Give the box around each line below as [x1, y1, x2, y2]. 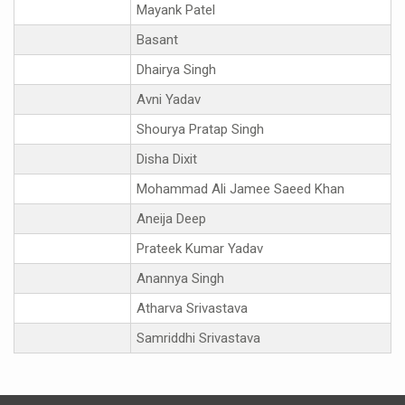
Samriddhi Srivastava [137, 329, 260, 346]
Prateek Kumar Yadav [137, 240, 263, 257]
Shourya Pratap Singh [137, 120, 264, 137]
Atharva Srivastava [137, 299, 248, 316]
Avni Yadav [137, 90, 201, 108]
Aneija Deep [137, 210, 206, 227]
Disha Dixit [137, 150, 197, 167]
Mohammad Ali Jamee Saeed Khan [137, 180, 344, 197]
